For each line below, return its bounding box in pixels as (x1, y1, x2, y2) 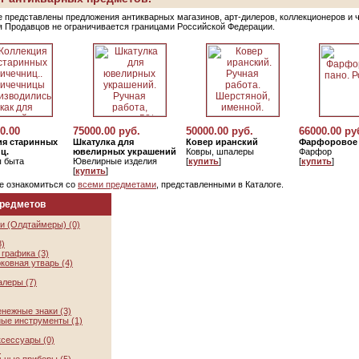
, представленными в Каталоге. (156, 179, 284, 189)
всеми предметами (78, 179, 156, 189)
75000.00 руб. (73, 125, 140, 137)
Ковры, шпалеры (186, 147, 254, 156)
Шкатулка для (73, 137, 134, 147)
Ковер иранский (186, 137, 258, 147)
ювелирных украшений (73, 147, 176, 156)
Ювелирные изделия (73, 156, 157, 166)
